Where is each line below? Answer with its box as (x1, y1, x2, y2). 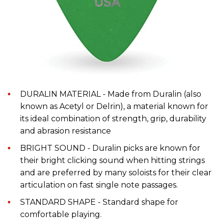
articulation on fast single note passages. (20, 180, 178, 190)
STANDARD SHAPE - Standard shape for (20, 197, 178, 207)
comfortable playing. (20, 209, 102, 219)
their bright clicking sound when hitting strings (20, 155, 205, 165)
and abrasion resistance (20, 126, 111, 136)
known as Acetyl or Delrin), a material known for (20, 101, 208, 111)
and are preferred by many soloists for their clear (20, 167, 212, 177)
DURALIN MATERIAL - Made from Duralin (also (20, 89, 201, 99)
